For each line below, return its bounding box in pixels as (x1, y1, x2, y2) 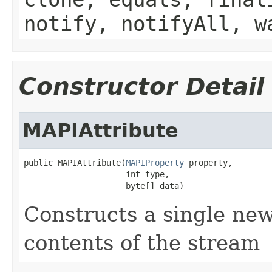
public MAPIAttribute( (24, 157, 126, 168)
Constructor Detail (19, 72, 264, 100)
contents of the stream (24, 230, 260, 255)
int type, (24, 169, 169, 179)
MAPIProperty (126, 157, 184, 168)
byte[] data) (24, 180, 184, 191)
